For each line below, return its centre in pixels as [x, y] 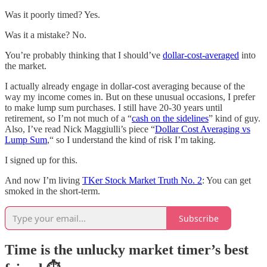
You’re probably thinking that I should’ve [84, 55]
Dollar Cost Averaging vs [203, 129]
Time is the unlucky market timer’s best [127, 250]
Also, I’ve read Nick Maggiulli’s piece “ [80, 129]
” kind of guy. [235, 119]
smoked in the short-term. [52, 191]
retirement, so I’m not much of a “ [68, 119]
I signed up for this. [41, 160]
